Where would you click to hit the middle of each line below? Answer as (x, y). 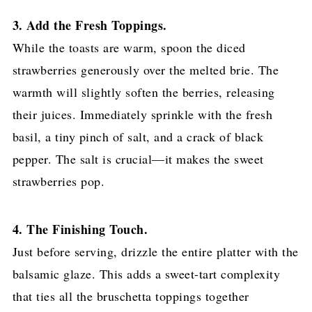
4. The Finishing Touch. (80, 229)
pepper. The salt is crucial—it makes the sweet (138, 159)
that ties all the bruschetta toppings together (131, 296)
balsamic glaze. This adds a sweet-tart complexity (146, 274)
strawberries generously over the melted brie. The (146, 70)
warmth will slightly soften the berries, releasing (143, 92)
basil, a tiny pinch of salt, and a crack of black (138, 137)
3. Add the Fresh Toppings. (89, 25)
